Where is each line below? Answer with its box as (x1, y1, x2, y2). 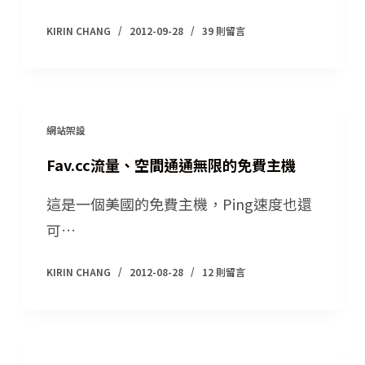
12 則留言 (201, 265, 245, 279)
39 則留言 (201, 24, 245, 37)
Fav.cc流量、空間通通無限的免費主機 (46, 154, 296, 175)
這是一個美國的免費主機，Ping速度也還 (46, 193, 312, 214)
